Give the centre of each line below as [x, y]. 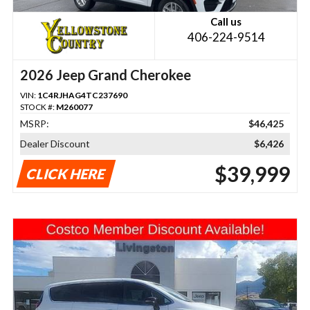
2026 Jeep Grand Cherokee [105, 75]
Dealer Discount [55, 144]
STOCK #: [38, 107]
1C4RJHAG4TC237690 [82, 95]
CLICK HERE [66, 174]
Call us [226, 22]
